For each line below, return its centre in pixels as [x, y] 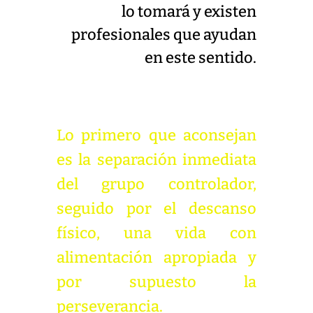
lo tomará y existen [189, 12]
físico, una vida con [156, 233]
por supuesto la [156, 282]
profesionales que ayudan [164, 35]
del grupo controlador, [156, 184]
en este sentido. [201, 58]
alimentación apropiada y [156, 257]
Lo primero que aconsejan [156, 135]
